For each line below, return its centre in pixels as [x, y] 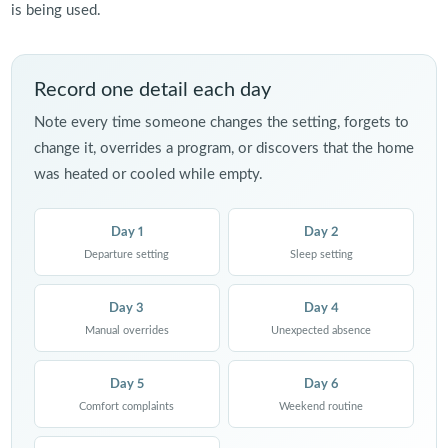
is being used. [55, 11]
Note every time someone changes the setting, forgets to [221, 123]
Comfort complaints [127, 407]
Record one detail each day [152, 90]
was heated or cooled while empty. [148, 175]
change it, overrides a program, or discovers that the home [223, 149]
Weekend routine [321, 407]
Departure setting [127, 255]
